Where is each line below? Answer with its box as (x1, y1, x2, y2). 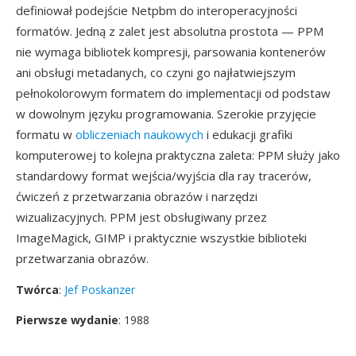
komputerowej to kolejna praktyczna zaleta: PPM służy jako (16, 147, 340, 163)
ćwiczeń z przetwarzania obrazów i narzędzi (16, 188, 257, 204)
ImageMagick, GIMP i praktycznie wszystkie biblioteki (16, 230, 307, 246)
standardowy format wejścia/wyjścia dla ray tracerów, (16, 168, 311, 184)
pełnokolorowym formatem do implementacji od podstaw (16, 85, 331, 101)
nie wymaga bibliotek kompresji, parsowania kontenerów (16, 44, 326, 60)
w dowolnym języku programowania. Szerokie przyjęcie (16, 106, 316, 122)
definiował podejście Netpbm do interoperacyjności (16, 2, 297, 18)
